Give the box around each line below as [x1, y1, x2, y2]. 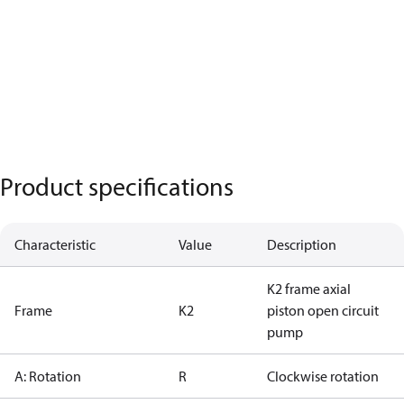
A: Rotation [14, 367, 81, 385]
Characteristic [14, 235, 96, 253]
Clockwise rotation [267, 367, 379, 385]
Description [267, 235, 336, 253]
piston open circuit [267, 301, 379, 319]
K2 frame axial [267, 280, 351, 298]
